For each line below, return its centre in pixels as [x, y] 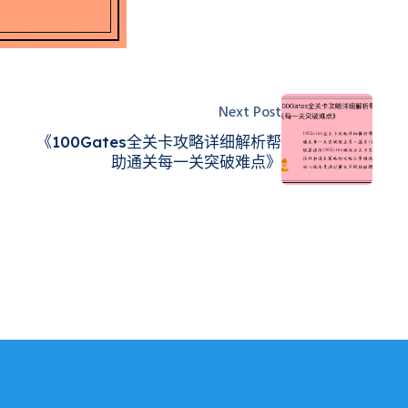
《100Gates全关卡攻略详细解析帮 [159, 141]
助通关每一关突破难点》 [196, 161]
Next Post [250, 112]
